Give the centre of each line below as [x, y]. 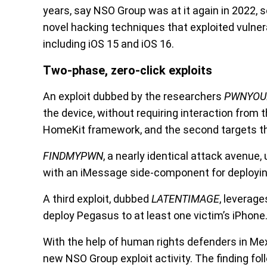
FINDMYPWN [73, 156]
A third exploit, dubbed [97, 199]
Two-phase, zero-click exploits [128, 70]
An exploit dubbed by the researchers [133, 96]
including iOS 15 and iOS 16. [108, 44]
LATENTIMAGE [185, 199]
